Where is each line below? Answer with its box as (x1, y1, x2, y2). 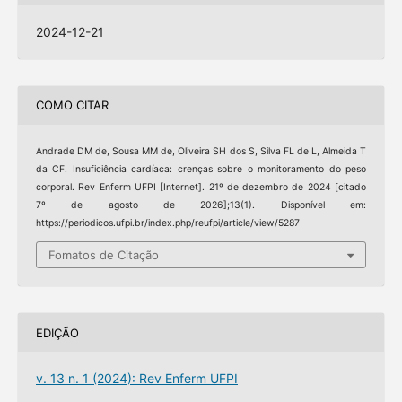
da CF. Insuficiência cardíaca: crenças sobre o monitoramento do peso (35, 162, 367, 175)
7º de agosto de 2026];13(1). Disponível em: (35, 198, 367, 211)
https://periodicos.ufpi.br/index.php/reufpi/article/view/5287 (35, 216, 300, 229)
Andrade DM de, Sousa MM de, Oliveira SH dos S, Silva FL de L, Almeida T (35, 144, 367, 157)
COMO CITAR (35, 98, 109, 113)
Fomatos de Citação (48, 248, 159, 263)
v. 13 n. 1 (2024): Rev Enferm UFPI (35, 371, 238, 387)
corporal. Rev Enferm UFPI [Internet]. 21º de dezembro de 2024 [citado (35, 180, 367, 193)
